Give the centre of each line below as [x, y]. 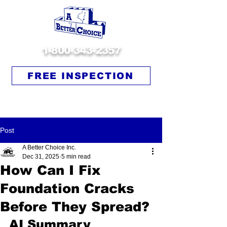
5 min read [76, 157]
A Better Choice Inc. [49, 147]
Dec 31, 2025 [41, 157]
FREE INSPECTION [81, 76]
